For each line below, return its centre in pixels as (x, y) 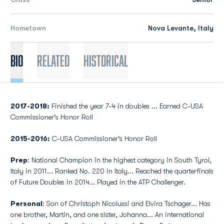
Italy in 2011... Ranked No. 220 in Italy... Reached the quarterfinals (112, 171)
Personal (26, 203)
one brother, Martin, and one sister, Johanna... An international (107, 214)
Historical (106, 60)
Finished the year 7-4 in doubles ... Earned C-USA (127, 106)
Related (53, 60)
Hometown (28, 28)
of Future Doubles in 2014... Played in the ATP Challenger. (98, 182)
